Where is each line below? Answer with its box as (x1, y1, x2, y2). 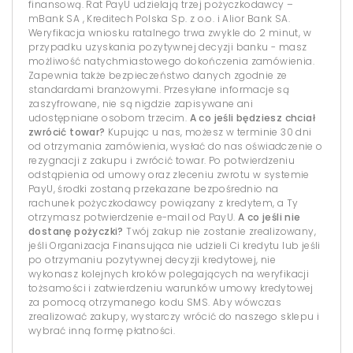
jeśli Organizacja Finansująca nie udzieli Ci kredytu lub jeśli (28, 239, 321, 252)
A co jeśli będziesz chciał (189, 111, 316, 124)
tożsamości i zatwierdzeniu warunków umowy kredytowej (28, 281, 314, 295)
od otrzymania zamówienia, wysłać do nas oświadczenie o (28, 139, 323, 153)
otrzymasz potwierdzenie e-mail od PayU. (28, 210, 236, 224)
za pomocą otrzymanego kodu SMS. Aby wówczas (28, 295, 282, 309)
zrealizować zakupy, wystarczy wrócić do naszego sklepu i (28, 310, 320, 323)
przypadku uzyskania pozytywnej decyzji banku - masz (28, 40, 307, 54)
